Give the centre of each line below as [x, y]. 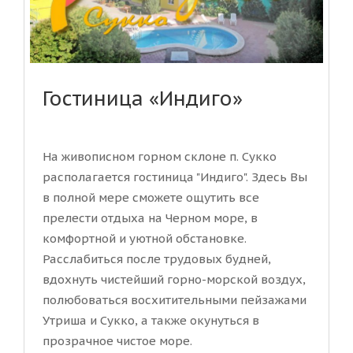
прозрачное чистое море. [117, 341]
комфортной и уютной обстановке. [145, 239]
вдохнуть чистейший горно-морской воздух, [174, 280]
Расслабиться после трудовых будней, [157, 259]
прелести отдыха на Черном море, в [150, 218]
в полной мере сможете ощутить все [151, 198]
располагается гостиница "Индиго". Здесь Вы [175, 177]
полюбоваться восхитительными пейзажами [175, 300]
